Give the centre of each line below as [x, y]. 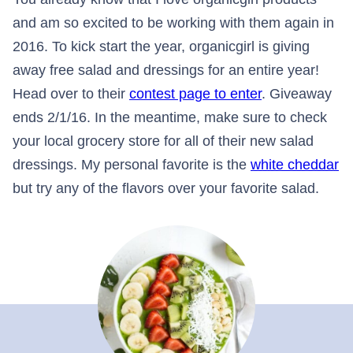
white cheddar [295, 165]
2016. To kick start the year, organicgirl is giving [161, 47]
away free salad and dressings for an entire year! [166, 71]
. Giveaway [297, 94]
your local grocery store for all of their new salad [163, 141]
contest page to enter [195, 94]
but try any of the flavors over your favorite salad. [166, 189]
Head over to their [71, 94]
